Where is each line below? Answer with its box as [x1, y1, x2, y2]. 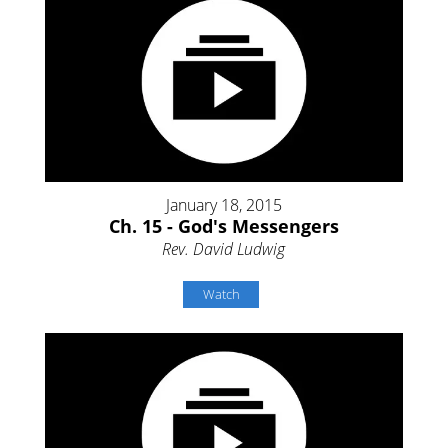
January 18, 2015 [165, 194, 282, 217]
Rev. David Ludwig [162, 238, 286, 261]
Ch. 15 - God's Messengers [108, 214, 339, 239]
